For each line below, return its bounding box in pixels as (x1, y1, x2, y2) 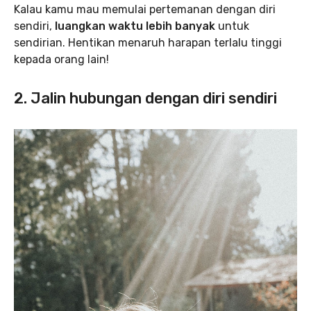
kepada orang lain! (14, 53, 109, 66)
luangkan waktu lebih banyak (55, 19, 218, 33)
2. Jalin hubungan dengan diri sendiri (14, 89, 277, 108)
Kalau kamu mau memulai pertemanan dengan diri (14, 3, 276, 16)
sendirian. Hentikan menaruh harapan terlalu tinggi (14, 36, 282, 49)
